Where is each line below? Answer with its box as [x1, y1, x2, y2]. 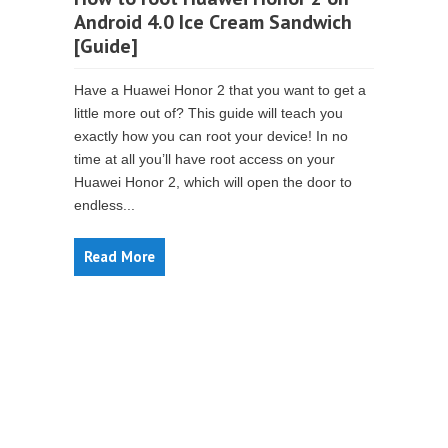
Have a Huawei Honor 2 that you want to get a [74, 82, 366, 98]
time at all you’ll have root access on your [74, 151, 335, 167]
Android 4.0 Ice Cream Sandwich [74, 9, 352, 35]
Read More [84, 247, 155, 266]
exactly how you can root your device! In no [74, 128, 348, 144]
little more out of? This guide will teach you [74, 105, 343, 121]
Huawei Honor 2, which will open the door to [74, 174, 352, 190]
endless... [74, 197, 135, 213]
